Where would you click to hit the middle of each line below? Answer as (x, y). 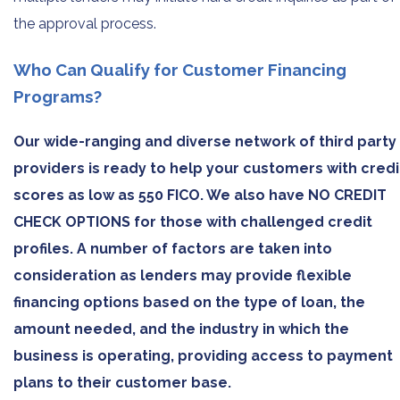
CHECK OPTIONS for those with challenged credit (193, 222)
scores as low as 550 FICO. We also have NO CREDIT (200, 196)
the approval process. (85, 23)
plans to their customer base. (122, 383)
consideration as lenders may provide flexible (183, 276)
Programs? (58, 97)
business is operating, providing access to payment (203, 356)
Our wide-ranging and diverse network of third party (205, 142)
